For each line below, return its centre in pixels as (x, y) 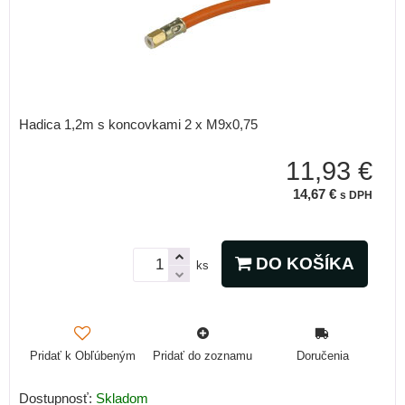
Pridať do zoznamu (202, 355)
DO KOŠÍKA (303, 264)
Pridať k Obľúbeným (82, 355)
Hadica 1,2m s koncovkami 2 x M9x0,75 (138, 124)
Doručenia (322, 355)
